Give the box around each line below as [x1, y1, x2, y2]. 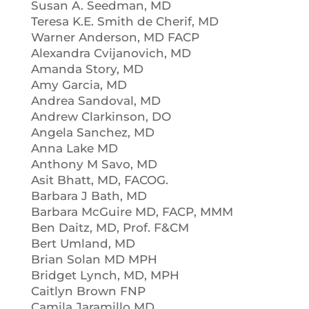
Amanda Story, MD [30, 62, 143, 76]
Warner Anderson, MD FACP [30, 30, 199, 44]
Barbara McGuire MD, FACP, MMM [30, 205, 233, 219]
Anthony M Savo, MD [30, 157, 157, 171]
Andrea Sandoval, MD [30, 94, 161, 108]
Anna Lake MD [30, 141, 118, 155]
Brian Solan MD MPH [30, 252, 157, 266]
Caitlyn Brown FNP [30, 284, 146, 298]
